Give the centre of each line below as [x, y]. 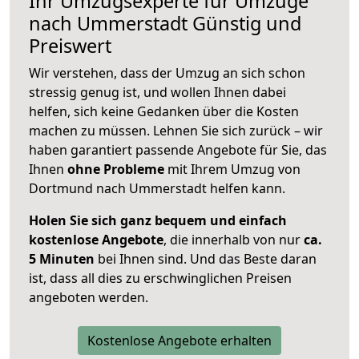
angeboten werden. [89, 298]
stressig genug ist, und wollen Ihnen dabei [157, 93]
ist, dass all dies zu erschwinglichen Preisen [160, 278]
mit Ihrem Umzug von [232, 169]
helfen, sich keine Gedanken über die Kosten [164, 112]
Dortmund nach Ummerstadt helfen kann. [157, 189]
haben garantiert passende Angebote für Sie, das [178, 150]
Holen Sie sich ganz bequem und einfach [158, 221]
